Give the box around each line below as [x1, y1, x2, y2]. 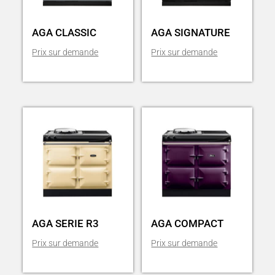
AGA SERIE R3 [32, 217, 99, 230]
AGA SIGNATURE [151, 26, 231, 39]
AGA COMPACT [151, 217, 224, 230]
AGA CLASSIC [32, 26, 97, 39]
